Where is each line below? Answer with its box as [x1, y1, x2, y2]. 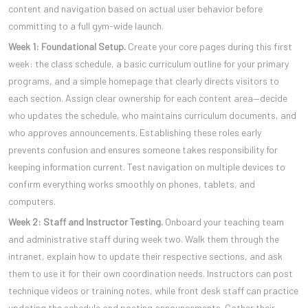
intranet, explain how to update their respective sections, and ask [8, 250, 283, 263]
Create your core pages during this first [126, 41, 292, 53]
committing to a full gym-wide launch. [8, 20, 164, 32]
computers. [8, 195, 56, 208]
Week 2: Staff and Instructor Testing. [8, 216, 163, 228]
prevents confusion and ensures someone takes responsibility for [8, 144, 278, 156]
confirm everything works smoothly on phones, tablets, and [8, 178, 255, 190]
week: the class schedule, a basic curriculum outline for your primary [8, 58, 289, 70]
